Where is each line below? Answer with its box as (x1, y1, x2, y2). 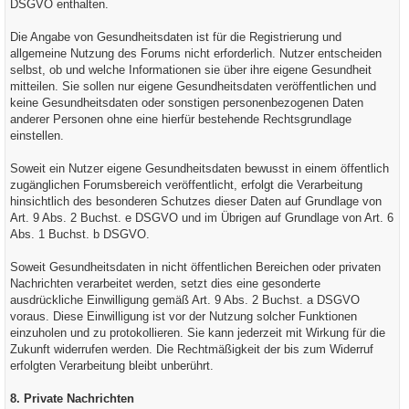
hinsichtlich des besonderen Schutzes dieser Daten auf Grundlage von (10, 194, 382, 208)
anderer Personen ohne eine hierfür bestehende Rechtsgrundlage (10, 112, 351, 126)
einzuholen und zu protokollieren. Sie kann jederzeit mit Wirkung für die (10, 326, 385, 340)
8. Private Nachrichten (10, 392, 134, 405)
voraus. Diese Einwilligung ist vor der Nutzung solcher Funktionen (10, 309, 357, 323)
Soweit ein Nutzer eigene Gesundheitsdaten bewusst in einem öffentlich (10, 162, 389, 175)
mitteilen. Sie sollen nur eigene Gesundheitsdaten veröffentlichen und (10, 79, 376, 93)
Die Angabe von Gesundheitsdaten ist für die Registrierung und (10, 30, 341, 44)
